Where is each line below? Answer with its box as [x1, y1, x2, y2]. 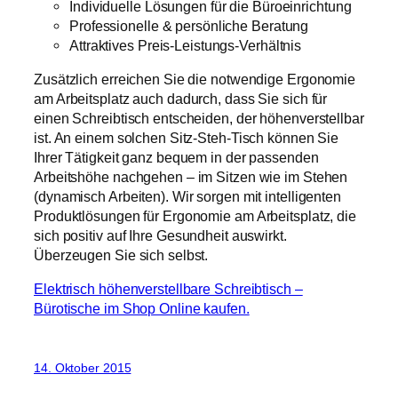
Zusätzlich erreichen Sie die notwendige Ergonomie [34, 71, 356, 87]
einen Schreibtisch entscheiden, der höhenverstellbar [34, 110, 364, 126]
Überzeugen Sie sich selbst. [34, 247, 209, 263]
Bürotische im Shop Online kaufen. [34, 300, 250, 317]
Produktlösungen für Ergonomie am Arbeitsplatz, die [34, 208, 356, 224]
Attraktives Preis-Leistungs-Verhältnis [69, 36, 302, 53]
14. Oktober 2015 [34, 360, 131, 375]
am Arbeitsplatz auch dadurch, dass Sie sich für [34, 91, 328, 107]
